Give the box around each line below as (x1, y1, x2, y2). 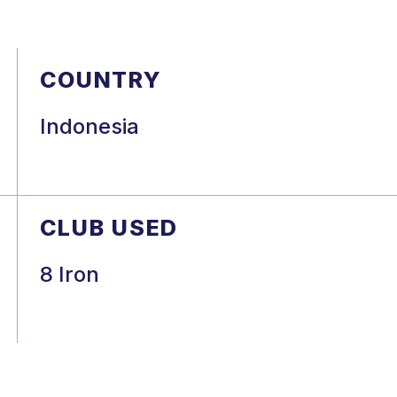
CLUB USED (39, 214, 178, 241)
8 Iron (39, 261, 99, 287)
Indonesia (39, 113, 139, 139)
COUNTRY (39, 66, 162, 93)
